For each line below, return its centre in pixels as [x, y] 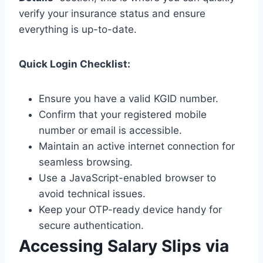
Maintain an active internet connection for [137, 146]
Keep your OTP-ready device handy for [130, 210]
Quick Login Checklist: [75, 64]
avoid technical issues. [92, 194]
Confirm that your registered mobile [123, 115]
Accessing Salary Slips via [124, 246]
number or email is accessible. [110, 131]
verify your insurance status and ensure [112, 14]
